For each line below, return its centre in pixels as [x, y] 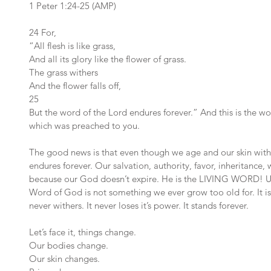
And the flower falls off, [75, 86]
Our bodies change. [69, 245]
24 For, [43, 32]
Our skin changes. [64, 259]
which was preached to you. [84, 126]
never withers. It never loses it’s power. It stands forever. [139, 205]
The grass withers [64, 72]
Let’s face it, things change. [83, 232]
